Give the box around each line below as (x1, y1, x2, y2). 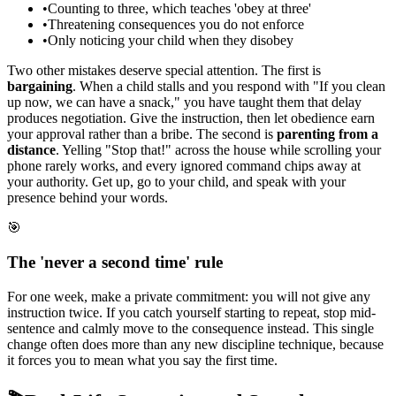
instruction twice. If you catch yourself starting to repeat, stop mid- (7, 304, 376, 320)
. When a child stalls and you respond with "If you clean (72, 79, 385, 95)
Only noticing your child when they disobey (48, 33, 293, 49)
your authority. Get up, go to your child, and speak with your (7, 174, 346, 190)
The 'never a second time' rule (7, 252, 223, 271)
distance (7, 142, 56, 158)
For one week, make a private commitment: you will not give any (7, 288, 370, 304)
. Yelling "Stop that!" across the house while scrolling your (56, 142, 381, 158)
